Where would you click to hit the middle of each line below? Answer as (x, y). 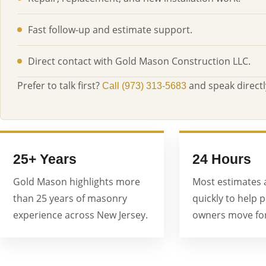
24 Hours (221, 159)
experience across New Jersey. (80, 215)
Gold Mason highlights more (77, 182)
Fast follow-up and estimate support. (110, 30)
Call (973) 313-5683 (144, 86)
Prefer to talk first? (60, 85)
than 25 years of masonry (70, 198)
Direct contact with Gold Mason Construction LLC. (139, 61)
